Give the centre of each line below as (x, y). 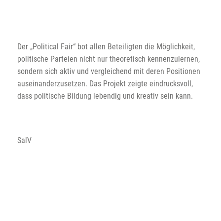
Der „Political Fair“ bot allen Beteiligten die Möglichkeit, (106, 46)
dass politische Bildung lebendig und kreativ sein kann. (105, 96)
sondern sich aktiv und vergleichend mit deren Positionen (109, 71)
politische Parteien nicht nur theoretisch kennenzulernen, (109, 59)
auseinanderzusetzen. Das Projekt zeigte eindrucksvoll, (105, 83)
